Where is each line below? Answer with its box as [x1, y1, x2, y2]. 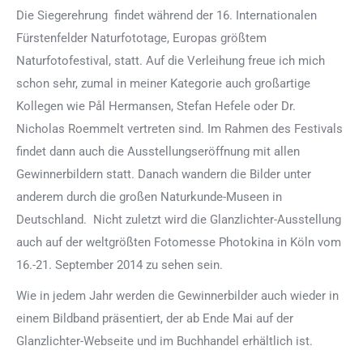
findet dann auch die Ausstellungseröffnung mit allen [16, 144, 300, 160]
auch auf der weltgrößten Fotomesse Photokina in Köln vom [16, 235, 341, 250]
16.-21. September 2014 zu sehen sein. [16, 258, 223, 273]
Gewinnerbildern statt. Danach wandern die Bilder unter [16, 167, 311, 182]
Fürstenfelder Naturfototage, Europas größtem [16, 31, 267, 46]
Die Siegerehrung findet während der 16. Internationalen [16, 8, 317, 23]
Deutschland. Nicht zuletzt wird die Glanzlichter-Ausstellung [16, 212, 341, 228]
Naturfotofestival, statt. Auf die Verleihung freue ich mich [16, 53, 325, 69]
